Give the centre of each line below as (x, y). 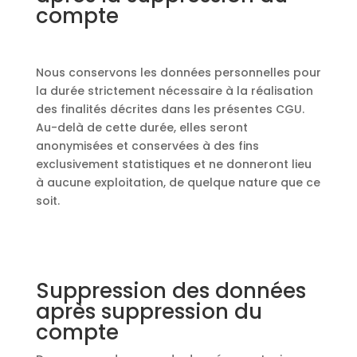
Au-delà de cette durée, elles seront (141, 127)
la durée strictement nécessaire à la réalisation (174, 91)
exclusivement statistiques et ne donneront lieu (173, 164)
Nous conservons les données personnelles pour (178, 73)
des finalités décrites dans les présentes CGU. (170, 109)
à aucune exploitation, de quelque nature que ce (178, 182)
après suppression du (149, 312)
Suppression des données (171, 291)
